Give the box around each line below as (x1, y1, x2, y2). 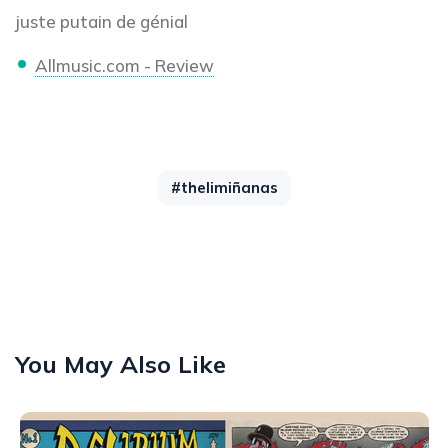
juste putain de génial (15, 11, 188, 32)
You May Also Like (15, 349, 226, 379)
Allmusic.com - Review (35, 55, 214, 76)
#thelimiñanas (170, 178, 278, 197)
